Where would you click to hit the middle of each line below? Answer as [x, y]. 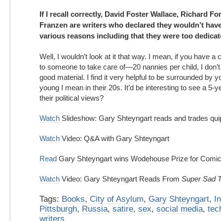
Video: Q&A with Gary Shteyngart [114, 138]
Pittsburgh [58, 209]
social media [180, 209]
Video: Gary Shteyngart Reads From [121, 179]
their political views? [72, 98]
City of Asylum [117, 199]
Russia [95, 209]
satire [123, 209]
